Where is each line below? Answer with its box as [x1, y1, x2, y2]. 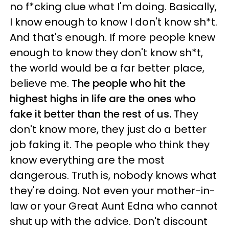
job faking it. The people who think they [10, 138, 210, 152]
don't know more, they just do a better [10, 122, 207, 137]
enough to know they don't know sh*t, [10, 45, 203, 60]
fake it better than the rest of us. [10, 107, 174, 122]
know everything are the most [10, 153, 165, 168]
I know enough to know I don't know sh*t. [10, 15, 217, 30]
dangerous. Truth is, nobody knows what [10, 168, 217, 183]
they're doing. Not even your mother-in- [10, 184, 215, 198]
